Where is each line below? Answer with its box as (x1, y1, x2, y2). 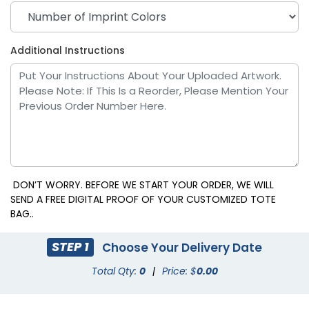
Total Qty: (91, 263, 139, 278)
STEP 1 (52, 238, 89, 256)
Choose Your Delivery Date (99, 239, 263, 256)
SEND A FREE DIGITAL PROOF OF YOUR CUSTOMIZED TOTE (10, 192, 276, 206)
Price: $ (161, 263, 197, 278)
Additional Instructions (10, 43, 125, 57)
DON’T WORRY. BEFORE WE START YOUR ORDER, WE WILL (10, 177, 274, 192)
